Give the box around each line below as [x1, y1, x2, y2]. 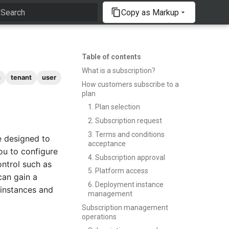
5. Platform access [88, 167, 148, 175]
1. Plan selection [88, 103, 140, 111]
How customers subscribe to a [82, 80, 179, 88]
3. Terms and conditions [88, 130, 165, 139]
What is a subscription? [82, 66, 155, 75]
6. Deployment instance [88, 180, 164, 189]
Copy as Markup [121, 7, 179, 17]
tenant [11, 74, 32, 81]
